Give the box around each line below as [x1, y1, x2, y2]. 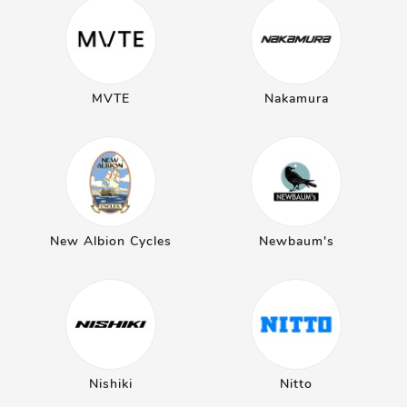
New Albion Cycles [50, 233, 172, 250]
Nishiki [89, 375, 133, 392]
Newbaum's [258, 233, 334, 250]
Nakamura [263, 90, 329, 107]
